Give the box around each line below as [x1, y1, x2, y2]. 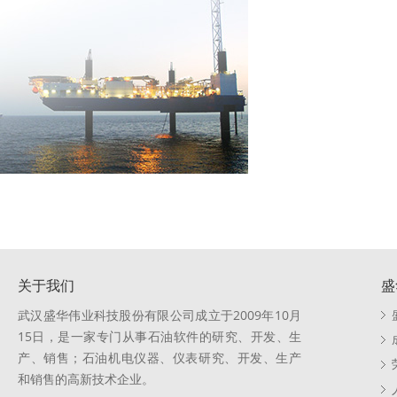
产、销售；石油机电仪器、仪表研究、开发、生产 [18, 349, 301, 366]
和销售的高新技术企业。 [18, 370, 154, 387]
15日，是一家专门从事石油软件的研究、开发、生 [18, 328, 301, 345]
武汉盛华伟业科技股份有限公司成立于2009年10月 [18, 307, 301, 323]
